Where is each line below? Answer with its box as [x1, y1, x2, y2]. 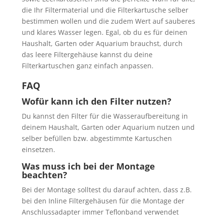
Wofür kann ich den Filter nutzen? [21, 95, 171, 107]
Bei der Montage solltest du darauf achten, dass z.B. [21, 185, 192, 194]
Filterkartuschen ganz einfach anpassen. [21, 61, 154, 70]
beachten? [21, 169, 67, 181]
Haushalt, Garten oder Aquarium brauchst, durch [21, 39, 183, 48]
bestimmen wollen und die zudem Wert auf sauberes [21, 16, 195, 26]
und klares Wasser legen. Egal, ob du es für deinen [21, 28, 187, 37]
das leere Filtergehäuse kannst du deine [21, 50, 153, 59]
